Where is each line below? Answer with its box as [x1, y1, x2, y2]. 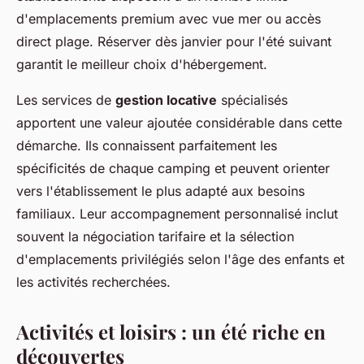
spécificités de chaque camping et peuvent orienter [16, 159, 330, 176]
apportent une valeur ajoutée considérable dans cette [16, 114, 342, 131]
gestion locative [115, 91, 217, 108]
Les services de [16, 91, 115, 108]
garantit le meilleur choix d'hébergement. [16, 55, 267, 72]
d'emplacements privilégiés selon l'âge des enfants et [16, 250, 344, 267]
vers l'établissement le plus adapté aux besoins [16, 182, 305, 199]
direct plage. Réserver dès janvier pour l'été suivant [16, 32, 331, 50]
